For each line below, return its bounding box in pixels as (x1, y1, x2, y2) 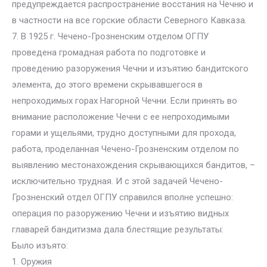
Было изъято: (12, 240, 68, 251)
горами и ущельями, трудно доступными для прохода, (12, 128, 236, 138)
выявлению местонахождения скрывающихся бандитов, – (12, 160, 255, 170)
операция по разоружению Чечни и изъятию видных (12, 208, 229, 219)
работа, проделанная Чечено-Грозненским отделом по (12, 144, 239, 154)
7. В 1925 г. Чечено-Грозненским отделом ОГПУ (12, 31, 209, 42)
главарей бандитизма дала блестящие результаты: (12, 224, 223, 235)
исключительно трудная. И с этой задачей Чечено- (12, 176, 223, 187)
